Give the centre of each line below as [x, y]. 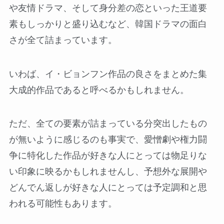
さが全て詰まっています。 [63, 40]
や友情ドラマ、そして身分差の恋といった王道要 [108, 8]
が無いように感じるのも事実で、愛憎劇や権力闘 [108, 140]
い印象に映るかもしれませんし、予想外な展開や [108, 172]
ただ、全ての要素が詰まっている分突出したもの [108, 124]
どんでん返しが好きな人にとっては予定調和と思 [108, 188]
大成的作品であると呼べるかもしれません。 [99, 90]
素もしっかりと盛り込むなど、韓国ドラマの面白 [108, 24]
